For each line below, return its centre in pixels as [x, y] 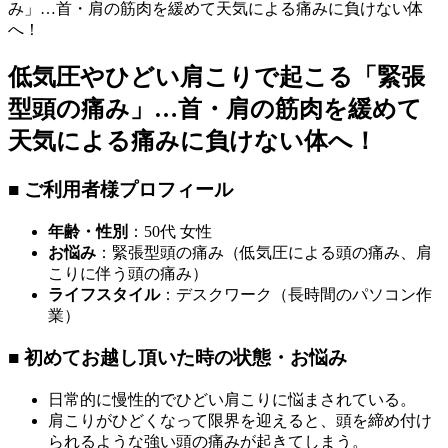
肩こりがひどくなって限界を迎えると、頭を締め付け [240, 420]
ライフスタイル [104, 294]
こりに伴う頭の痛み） [128, 273]
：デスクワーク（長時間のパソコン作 [296, 294]
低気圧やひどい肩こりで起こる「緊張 [216, 76]
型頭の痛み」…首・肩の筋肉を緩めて [215, 108]
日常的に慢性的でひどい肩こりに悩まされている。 [232, 399]
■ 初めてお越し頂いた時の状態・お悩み [177, 358]
